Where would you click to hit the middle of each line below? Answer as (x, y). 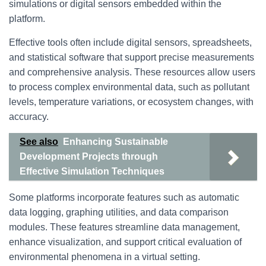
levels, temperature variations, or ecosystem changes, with (131, 102)
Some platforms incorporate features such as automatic (124, 197)
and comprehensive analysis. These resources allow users (132, 72)
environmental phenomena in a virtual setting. (104, 257)
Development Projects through (89, 156)
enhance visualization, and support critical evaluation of (125, 242)
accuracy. (29, 117)
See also (39, 142)
